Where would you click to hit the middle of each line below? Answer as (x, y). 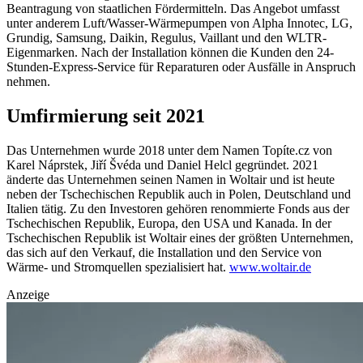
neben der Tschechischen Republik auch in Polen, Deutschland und (179, 194)
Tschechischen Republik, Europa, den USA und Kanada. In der (169, 224)
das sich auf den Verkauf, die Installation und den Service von (164, 253)
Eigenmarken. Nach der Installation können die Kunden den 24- (170, 53)
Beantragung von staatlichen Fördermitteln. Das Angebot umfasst (173, 9)
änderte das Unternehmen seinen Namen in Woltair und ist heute (171, 180)
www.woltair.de (270, 267)
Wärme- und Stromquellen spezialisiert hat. (118, 267)
